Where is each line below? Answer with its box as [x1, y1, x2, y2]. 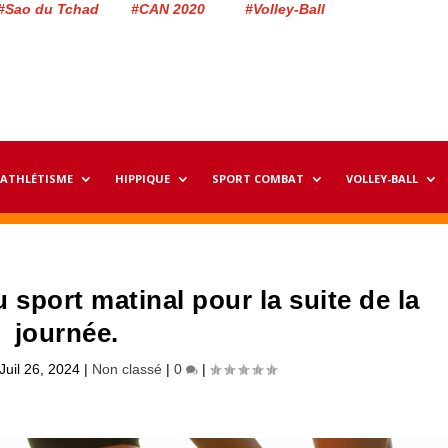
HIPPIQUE [115, 171, 170, 187]
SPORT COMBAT [212, 171, 304, 187]
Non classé [91, 361, 162, 378]
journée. [14, 318, 119, 349]
